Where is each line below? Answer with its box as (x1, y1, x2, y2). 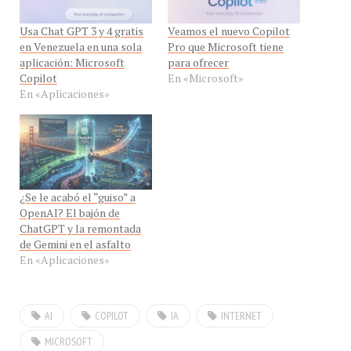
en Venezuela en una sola (20, 30, 142, 45)
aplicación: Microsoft (20, 45, 125, 61)
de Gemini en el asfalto (20, 228, 131, 244)
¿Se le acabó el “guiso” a (20, 181, 136, 197)
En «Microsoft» (168, 61, 244, 77)
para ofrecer (168, 45, 229, 61)
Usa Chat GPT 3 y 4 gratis (20, 14, 143, 30)
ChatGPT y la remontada (20, 212, 141, 228)
